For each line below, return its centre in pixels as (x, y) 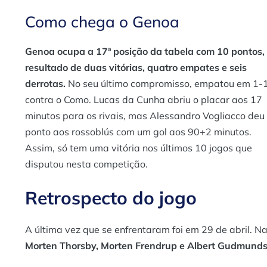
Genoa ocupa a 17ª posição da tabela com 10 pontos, (145, 51)
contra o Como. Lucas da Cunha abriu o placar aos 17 (144, 99)
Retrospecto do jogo (111, 198)
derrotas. (45, 83)
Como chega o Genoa (102, 21)
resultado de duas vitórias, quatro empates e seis (136, 67)
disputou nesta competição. (86, 164)
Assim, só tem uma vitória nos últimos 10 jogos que (139, 148)
